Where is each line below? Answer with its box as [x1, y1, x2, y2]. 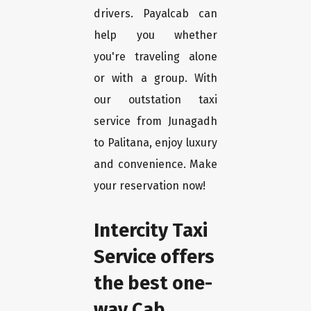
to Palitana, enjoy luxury [94, 136, 217, 150]
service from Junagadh [94, 115, 217, 128]
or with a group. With [94, 72, 217, 85]
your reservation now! [94, 179, 205, 193]
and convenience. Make [94, 158, 217, 171]
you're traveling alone [94, 50, 217, 64]
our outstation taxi [94, 93, 217, 107]
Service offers [94, 245, 215, 269]
